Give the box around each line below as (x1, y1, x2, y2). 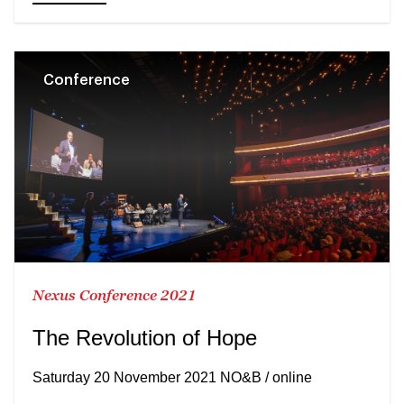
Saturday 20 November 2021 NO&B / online (32, 369, 312, 385)
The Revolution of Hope (32, 325, 257, 350)
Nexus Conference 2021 (32, 286, 197, 303)
